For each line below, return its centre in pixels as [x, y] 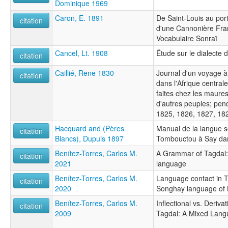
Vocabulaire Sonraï [187, 38]
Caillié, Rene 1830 [84, 73]
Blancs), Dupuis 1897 [89, 138]
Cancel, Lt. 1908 [81, 53]
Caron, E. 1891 [79, 18]
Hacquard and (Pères [90, 128]
